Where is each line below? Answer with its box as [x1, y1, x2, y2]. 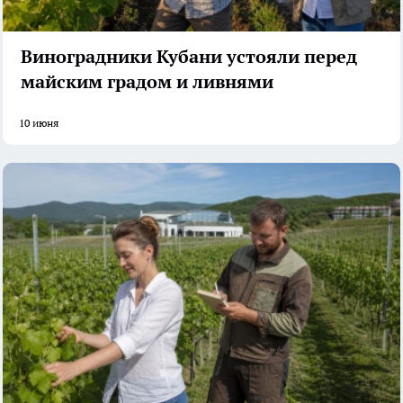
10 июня [19, 116, 58, 130]
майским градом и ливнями [21, 70, 273, 94]
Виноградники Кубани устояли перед [21, 45, 357, 69]
